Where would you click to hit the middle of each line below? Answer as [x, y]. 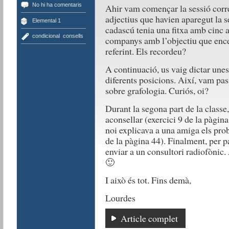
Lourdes [120, 198]
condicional [46, 36]
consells [73, 36]
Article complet [149, 218]
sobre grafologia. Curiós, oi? [157, 90]
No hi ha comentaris [57, 5]
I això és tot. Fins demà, [148, 180]
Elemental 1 [46, 20]
